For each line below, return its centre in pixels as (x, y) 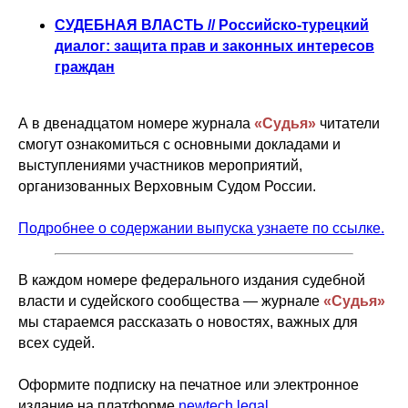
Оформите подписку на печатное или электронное (189, 385)
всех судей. (56, 343)
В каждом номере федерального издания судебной (192, 280)
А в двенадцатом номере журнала (136, 123)
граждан (85, 67)
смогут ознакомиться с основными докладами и (179, 144)
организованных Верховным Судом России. (167, 186)
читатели (348, 123)
